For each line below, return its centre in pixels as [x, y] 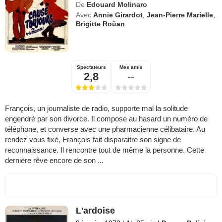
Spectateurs [91, 67]
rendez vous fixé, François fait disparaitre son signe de [93, 140]
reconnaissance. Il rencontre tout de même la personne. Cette [105, 150]
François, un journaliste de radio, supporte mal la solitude [96, 109]
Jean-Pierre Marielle [180, 15]
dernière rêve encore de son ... [54, 161]
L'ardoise [96, 211]
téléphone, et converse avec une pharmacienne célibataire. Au [105, 129]
